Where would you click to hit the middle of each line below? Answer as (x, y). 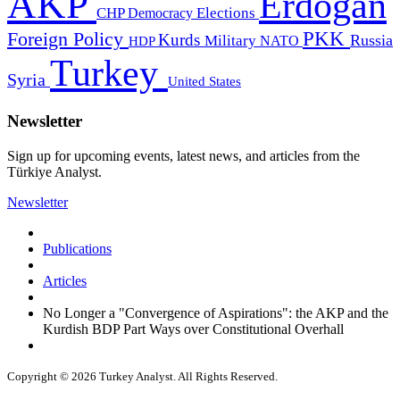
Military (232, 41)
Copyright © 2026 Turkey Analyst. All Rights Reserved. (142, 376)
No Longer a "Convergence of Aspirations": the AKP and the (216, 312)
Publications (77, 248)
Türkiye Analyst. (54, 171)
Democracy (162, 13)
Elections (228, 13)
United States (204, 81)
